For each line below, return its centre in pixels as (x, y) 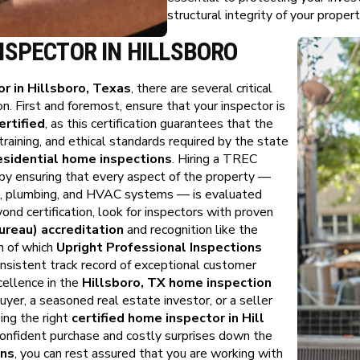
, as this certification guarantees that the (159, 124)
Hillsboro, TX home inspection (177, 283)
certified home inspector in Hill (168, 318)
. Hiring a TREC (215, 159)
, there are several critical (202, 88)
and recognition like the (191, 230)
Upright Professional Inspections (159, 247)
